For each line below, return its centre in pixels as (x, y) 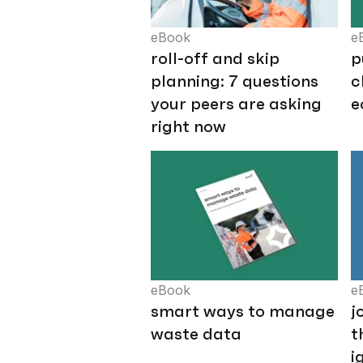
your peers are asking (236, 104)
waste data (196, 334)
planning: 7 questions (235, 81)
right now (188, 127)
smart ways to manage (243, 312)
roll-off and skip (215, 59)
